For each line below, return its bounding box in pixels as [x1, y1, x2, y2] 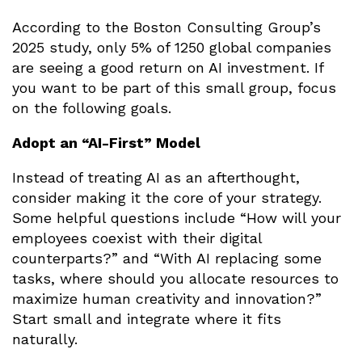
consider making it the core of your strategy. [12, 189, 322, 207]
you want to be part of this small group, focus [12, 79, 336, 97]
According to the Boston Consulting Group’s [12, 19, 321, 36]
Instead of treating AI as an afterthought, [12, 169, 300, 187]
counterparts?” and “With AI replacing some [12, 250, 322, 267]
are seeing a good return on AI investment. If [12, 59, 323, 77]
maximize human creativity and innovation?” [12, 290, 322, 308]
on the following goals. [12, 99, 171, 117]
